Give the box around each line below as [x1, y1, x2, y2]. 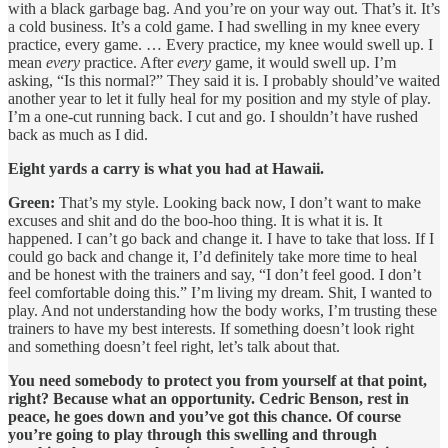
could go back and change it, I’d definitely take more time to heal [8, 247, 417, 265]
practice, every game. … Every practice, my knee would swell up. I [8, 35, 433, 53]
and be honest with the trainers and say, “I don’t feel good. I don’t [8, 265, 421, 283]
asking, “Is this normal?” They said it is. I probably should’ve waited [8, 71, 440, 89]
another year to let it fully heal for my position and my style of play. [8, 89, 431, 107]
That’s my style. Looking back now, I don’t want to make [55, 193, 421, 211]
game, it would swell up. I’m [211, 53, 396, 71]
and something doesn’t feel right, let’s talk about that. [8, 337, 340, 355]
